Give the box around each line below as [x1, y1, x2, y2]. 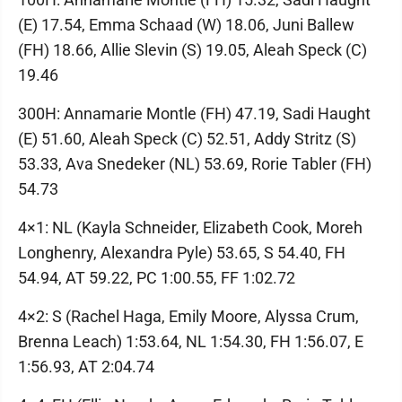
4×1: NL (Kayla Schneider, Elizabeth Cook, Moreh [18, 218, 363, 237]
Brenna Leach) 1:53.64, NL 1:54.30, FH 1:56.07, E [18, 332, 363, 351]
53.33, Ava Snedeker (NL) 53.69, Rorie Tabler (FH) [18, 154, 371, 173]
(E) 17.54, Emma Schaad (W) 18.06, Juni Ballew [18, 15, 354, 34]
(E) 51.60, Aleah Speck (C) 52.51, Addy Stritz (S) [18, 129, 356, 148]
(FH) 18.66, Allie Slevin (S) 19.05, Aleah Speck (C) [18, 40, 367, 59]
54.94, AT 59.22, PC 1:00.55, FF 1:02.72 [18, 268, 295, 287]
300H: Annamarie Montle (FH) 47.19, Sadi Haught [18, 104, 371, 123]
